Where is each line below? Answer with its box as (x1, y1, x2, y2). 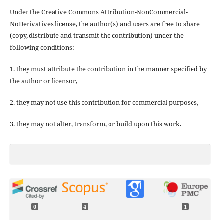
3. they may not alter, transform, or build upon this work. (9, 119, 181, 129)
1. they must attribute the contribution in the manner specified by (9, 64, 207, 74)
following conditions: (9, 43, 74, 52)
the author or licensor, (9, 76, 77, 85)
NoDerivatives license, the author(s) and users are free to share (9, 19, 200, 28)
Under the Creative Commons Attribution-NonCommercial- (9, 7, 188, 17)
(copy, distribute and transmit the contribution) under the (9, 31, 184, 40)
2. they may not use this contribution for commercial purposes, (9, 98, 198, 107)
